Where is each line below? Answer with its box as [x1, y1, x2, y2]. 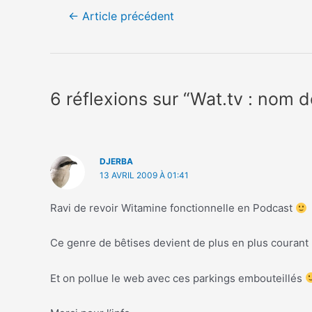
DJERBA [99, 155, 133, 166]
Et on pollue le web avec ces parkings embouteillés [50, 271, 305, 285]
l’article [49, 37, 85, 51]
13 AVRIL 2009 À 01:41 [99, 169, 189, 180]
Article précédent [78, 9, 174, 23]
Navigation [49, 3, 102, 17]
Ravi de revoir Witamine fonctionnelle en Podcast [50, 201, 295, 215]
